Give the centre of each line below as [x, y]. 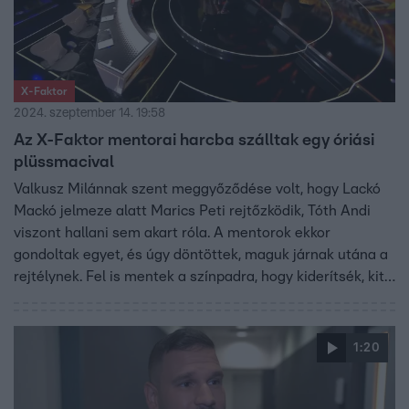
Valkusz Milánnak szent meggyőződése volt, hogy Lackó [197, 189]
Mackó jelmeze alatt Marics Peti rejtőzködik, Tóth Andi [192, 211]
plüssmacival [64, 163]
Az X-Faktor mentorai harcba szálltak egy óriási [194, 141]
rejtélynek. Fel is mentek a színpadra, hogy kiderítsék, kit [199, 277]
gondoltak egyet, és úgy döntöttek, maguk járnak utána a [201, 255]
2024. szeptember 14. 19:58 [89, 114]
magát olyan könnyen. [85, 321]
